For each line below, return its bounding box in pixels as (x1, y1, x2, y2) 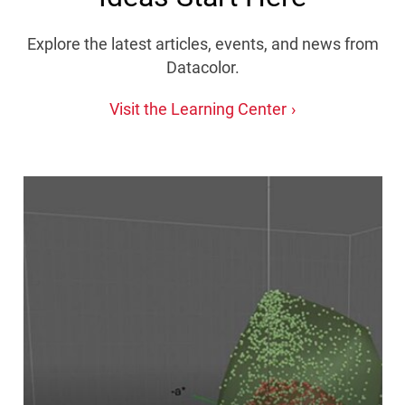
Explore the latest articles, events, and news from (26, 34, 379, 54)
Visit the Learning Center (109, 99, 287, 119)
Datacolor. (165, 58, 240, 78)
